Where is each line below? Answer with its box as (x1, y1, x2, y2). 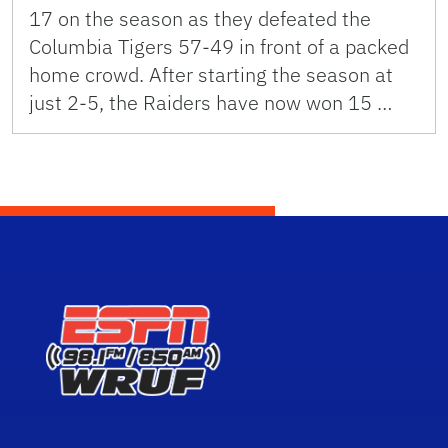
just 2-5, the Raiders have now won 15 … (29, 89, 392, 117)
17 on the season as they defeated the (29, 5, 371, 33)
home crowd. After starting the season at (29, 61, 393, 89)
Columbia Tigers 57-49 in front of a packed (29, 33, 409, 61)
